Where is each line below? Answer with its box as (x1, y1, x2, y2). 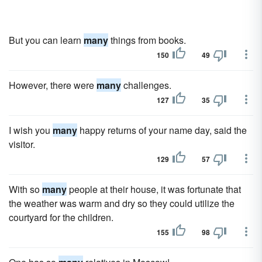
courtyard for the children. (9, 211, 113, 224)
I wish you (9, 123, 53, 137)
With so (9, 182, 42, 196)
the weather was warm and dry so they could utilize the (9, 196, 235, 210)
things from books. (108, 33, 186, 47)
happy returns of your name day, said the (77, 123, 247, 137)
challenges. (121, 78, 171, 92)
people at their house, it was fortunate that (67, 182, 241, 196)
